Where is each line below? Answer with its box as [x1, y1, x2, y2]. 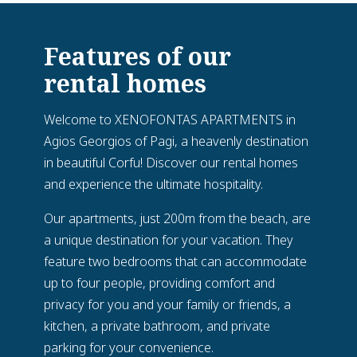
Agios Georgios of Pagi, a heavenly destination [44, 132, 308, 150]
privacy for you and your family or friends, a [44, 296, 291, 313]
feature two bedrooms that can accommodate [44, 253, 307, 270]
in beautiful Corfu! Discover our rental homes [44, 154, 298, 171]
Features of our [44, 40, 231, 73]
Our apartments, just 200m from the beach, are [44, 210, 311, 227]
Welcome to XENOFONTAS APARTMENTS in [44, 111, 296, 128]
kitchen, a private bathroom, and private [44, 317, 270, 335]
